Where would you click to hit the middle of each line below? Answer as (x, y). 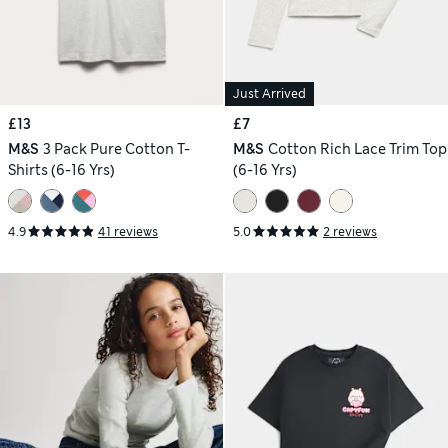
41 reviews (128, 231)
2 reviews (350, 231)
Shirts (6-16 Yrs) (61, 170)
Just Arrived (269, 94)
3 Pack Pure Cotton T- (116, 149)
